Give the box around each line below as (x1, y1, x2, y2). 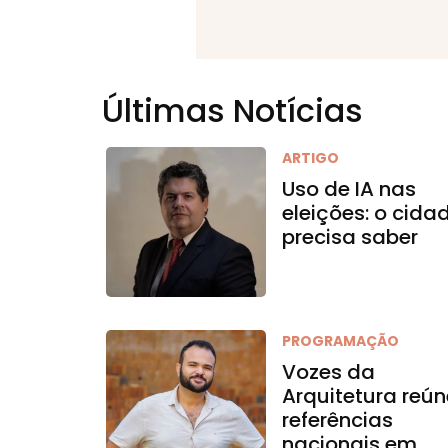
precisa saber (282, 223, 419, 251)
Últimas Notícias (102, 88, 363, 133)
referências (282, 406, 394, 434)
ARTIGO (282, 148, 340, 168)
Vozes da (282, 358, 376, 386)
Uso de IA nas (282, 175, 417, 203)
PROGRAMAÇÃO (282, 331, 400, 351)
